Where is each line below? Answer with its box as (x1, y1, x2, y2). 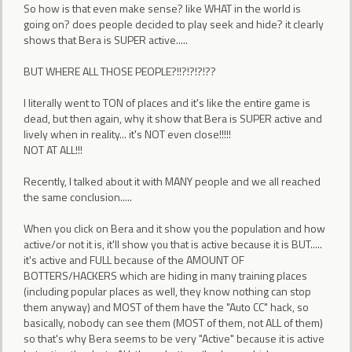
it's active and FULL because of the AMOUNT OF (24, 251, 244, 268)
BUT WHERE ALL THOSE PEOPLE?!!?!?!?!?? (24, 62, 216, 79)
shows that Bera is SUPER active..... (24, 31, 188, 48)
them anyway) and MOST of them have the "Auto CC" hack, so (24, 298, 309, 315)
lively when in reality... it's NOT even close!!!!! (24, 125, 231, 142)
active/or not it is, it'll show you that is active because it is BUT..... (24, 235, 322, 252)
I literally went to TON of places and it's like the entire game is (24, 93, 310, 111)
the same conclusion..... (24, 188, 132, 205)
